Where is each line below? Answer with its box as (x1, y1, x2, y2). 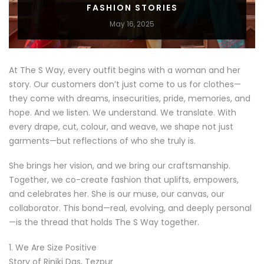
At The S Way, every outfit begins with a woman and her (9, 64, 240, 77)
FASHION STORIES (86, 2, 178, 14)
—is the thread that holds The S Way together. (9, 216, 199, 229)
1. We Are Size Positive (9, 241, 97, 253)
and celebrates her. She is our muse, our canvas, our (9, 188, 225, 200)
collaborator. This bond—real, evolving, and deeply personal (9, 202, 252, 214)
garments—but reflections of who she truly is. (9, 135, 196, 147)
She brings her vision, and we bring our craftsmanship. (9, 160, 230, 172)
